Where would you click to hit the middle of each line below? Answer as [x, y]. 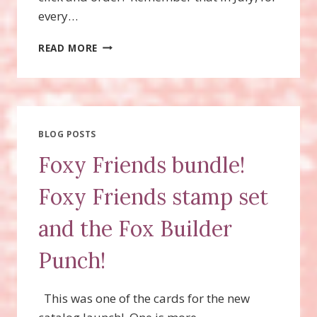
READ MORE [68, 47]
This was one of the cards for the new [144, 298]
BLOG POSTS [67, 133]
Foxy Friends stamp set [153, 196]
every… [58, 16]
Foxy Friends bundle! [142, 165]
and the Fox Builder [135, 228]
